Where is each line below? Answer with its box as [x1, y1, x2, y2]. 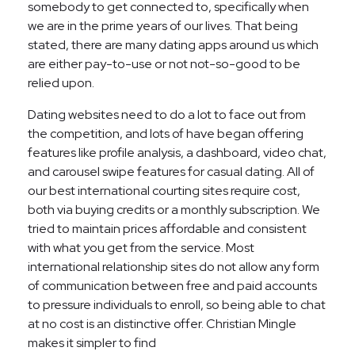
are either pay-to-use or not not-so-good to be [28, 55, 300, 72]
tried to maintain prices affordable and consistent [28, 219, 307, 237]
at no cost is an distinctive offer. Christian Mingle [28, 315, 296, 332]
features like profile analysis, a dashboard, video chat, [28, 143, 326, 161]
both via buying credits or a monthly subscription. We [28, 200, 320, 218]
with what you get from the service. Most [28, 239, 254, 256]
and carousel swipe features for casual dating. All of [28, 162, 315, 180]
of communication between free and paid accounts [28, 277, 317, 294]
